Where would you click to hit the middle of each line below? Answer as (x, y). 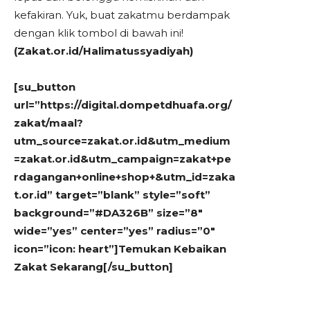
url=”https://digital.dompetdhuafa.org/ (123, 104)
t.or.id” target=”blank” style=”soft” (112, 194)
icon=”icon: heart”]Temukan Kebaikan (120, 248)
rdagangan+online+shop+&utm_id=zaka (125, 176)
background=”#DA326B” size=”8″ (108, 212)
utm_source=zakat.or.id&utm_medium (122, 140)
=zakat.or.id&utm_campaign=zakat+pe (122, 158)
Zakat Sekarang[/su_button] (93, 266)
